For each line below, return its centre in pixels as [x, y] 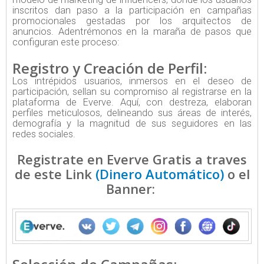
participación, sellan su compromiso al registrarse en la [132, 91]
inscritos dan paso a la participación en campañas [132, 10]
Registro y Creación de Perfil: [110, 68]
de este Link [55, 174]
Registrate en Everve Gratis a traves [132, 159]
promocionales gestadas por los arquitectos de [132, 21]
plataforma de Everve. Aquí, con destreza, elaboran [132, 102]
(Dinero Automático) [159, 174]
